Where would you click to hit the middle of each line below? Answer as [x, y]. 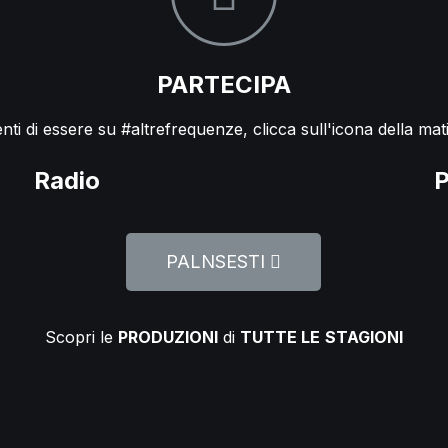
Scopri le [81, 336]
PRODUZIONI [167, 336]
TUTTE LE [279, 336]
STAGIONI [363, 336]
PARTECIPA [224, 84]
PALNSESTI [216, 261]
